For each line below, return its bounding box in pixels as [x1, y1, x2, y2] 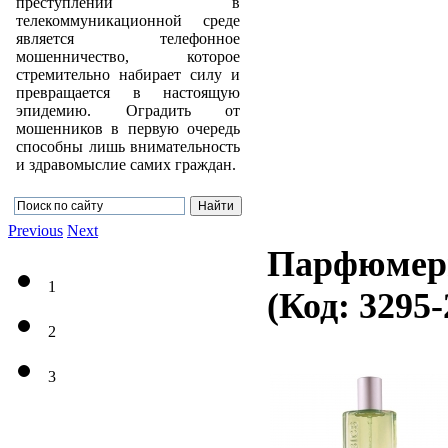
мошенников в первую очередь [16, 119, 240, 137]
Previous [8, 221, 63, 239]
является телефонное [16, 29, 240, 47]
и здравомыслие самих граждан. [16, 155, 236, 173]
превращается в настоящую [16, 83, 240, 101]
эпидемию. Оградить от [16, 101, 240, 119]
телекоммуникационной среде [16, 11, 240, 29]
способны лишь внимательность [16, 137, 240, 155]
